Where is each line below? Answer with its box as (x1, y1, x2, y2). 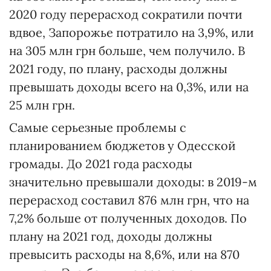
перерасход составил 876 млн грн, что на (9, 192, 249, 207)
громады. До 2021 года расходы (9, 155, 192, 171)
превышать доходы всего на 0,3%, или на (9, 79, 249, 94)
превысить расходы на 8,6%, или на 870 (9, 246, 240, 262)
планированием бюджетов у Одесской (9, 137, 236, 153)
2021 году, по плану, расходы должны (9, 60, 227, 76)
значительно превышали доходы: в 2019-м (9, 174, 257, 189)
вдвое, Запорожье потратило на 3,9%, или (9, 24, 254, 40)
